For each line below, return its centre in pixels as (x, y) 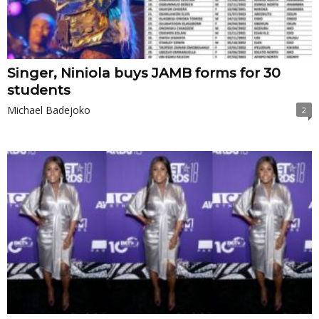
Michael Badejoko (49, 110)
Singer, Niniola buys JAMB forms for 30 (144, 73)
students (39, 90)
